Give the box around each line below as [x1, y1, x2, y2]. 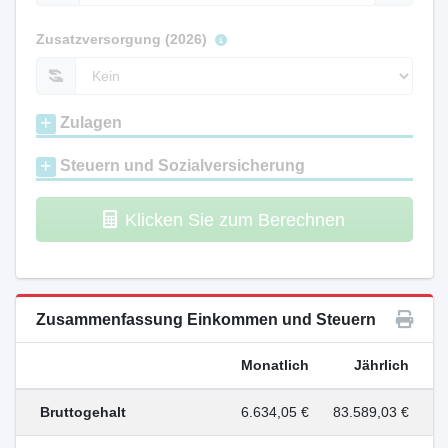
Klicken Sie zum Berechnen [125, 209, 345, 230]
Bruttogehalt [39, 404, 126, 420]
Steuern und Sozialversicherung [55, 157, 305, 174]
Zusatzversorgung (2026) [35, 31, 211, 47]
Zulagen [55, 114, 122, 131]
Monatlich [240, 357, 309, 373]
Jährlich [353, 357, 409, 373]
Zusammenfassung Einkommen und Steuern [35, 311, 376, 328]
